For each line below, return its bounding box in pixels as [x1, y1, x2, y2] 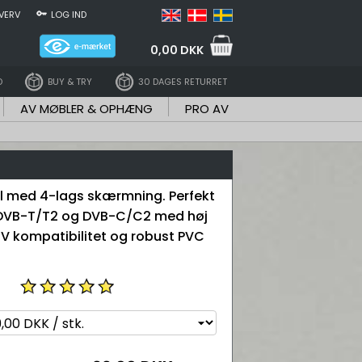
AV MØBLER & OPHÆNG [19, 100, 153, 117]
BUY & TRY [48, 74, 93, 88]
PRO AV [185, 100, 229, 117]
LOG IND [51, 8, 86, 21]
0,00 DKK [150, 41, 204, 58]
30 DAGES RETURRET [137, 74, 227, 88]
